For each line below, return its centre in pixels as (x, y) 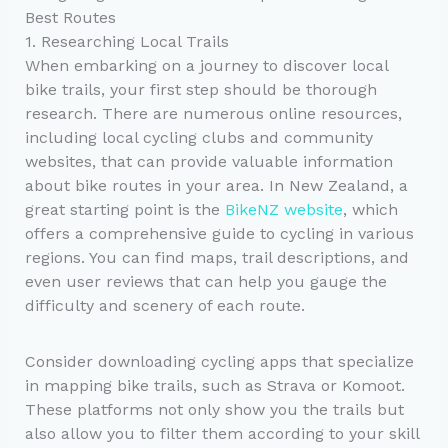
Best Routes (70, 17)
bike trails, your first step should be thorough (200, 89)
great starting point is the (124, 209)
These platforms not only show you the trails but (214, 409)
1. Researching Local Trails (126, 41)
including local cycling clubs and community (198, 137)
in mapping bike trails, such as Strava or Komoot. (214, 385)
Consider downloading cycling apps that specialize (219, 361)
